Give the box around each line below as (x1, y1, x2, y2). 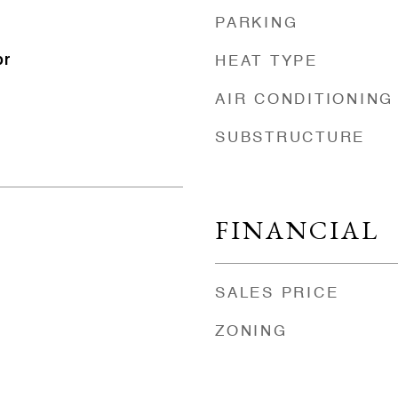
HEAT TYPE (215, 54, 318, 69)
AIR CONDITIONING (215, 92, 394, 107)
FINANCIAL (215, 213, 379, 247)
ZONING (215, 324, 288, 339)
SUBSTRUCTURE (215, 131, 365, 146)
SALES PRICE (215, 286, 339, 301)
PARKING (215, 16, 298, 31)
